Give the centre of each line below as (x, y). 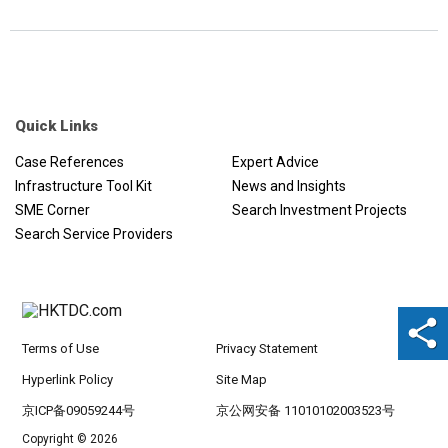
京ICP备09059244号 (79, 410)
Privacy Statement (266, 348)
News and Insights (289, 186)
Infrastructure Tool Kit (83, 186)
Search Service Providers (94, 234)
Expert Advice (275, 162)
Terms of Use (61, 348)
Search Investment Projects (319, 210)
